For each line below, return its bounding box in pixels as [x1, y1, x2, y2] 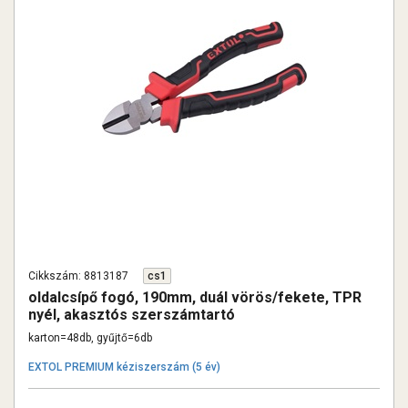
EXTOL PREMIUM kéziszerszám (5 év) [28, 361, 220, 373]
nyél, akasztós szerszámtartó [28, 306, 235, 323]
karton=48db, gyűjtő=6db [28, 331, 152, 344]
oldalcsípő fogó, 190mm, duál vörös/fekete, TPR [28, 289, 362, 306]
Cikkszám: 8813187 [28, 270, 128, 282]
